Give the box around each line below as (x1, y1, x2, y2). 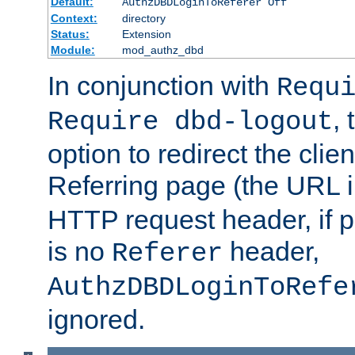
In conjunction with (48, 70, 277, 101)
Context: (50, 11, 97, 25)
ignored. (48, 303, 145, 334)
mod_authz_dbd (121, 43, 204, 56)
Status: (50, 27, 90, 40)
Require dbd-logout (48, 106, 333, 137)
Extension (121, 27, 171, 40)
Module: (50, 43, 95, 56)
